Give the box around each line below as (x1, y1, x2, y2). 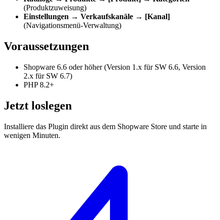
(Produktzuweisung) (24, 3, 86, 12)
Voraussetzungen (4, 40, 89, 53)
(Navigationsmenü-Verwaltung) (24, 21, 121, 30)
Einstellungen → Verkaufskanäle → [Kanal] (24, 12, 170, 21)
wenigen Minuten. (4, 131, 60, 139)
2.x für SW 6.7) (24, 72, 72, 81)
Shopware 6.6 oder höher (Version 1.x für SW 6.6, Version (24, 63, 206, 72)
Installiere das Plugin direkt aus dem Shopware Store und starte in (4, 122, 207, 131)
